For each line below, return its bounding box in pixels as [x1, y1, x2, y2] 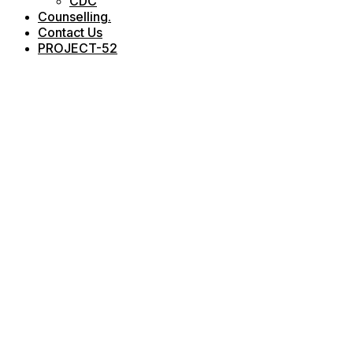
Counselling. [38, 9, 111, 24]
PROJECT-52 [38, 40, 117, 56]
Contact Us [38, 24, 102, 40]
